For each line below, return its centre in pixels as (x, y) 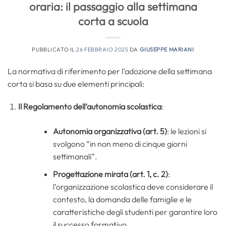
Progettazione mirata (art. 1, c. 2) (110, 174)
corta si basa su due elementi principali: (76, 83)
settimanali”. (75, 157)
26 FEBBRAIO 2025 (102, 49)
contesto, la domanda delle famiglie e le (122, 199)
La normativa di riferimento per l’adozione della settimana (110, 71)
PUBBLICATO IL (54, 49)
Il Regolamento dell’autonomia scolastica (90, 107)
